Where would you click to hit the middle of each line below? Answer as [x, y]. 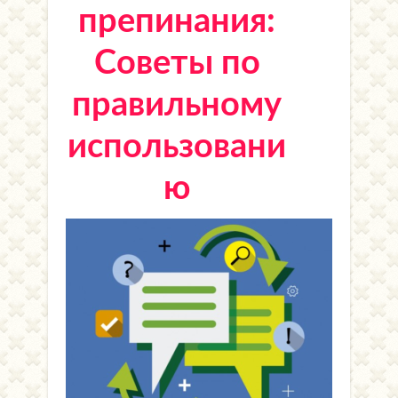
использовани [177, 147]
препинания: [177, 21]
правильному [177, 105]
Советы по [177, 63]
